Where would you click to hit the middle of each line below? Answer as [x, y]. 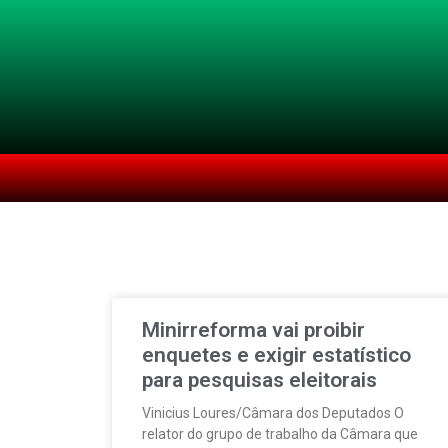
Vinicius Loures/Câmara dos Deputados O [273, 413]
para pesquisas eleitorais [259, 380]
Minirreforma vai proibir [253, 330]
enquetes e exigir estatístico [276, 355]
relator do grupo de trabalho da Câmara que [280, 434]
